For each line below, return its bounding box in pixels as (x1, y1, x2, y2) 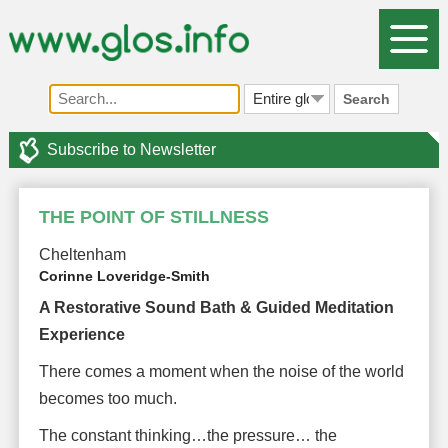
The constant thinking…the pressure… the (38, 426, 337, 444)
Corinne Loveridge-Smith (38, 267, 210, 284)
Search (342, 90, 390, 107)
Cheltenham (38, 245, 126, 263)
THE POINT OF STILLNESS (38, 206, 269, 227)
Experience (38, 325, 125, 343)
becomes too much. (38, 389, 177, 407)
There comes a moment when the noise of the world (38, 362, 404, 380)
